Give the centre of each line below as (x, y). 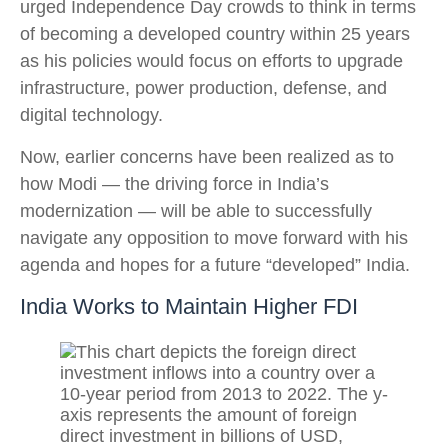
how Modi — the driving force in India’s (174, 184)
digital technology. (91, 115)
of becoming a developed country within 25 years (215, 34)
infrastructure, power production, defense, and (203, 88)
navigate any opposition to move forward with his (214, 238)
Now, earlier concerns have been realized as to (207, 157)
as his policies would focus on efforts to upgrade (211, 61)
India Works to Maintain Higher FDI (189, 306)
